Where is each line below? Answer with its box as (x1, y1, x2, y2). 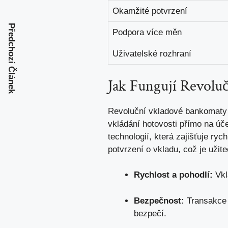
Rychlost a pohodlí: (134, 170, 213, 180)
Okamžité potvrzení (112, 6, 187, 16)
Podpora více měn (112, 27, 182, 38)
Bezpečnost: (134, 195, 184, 206)
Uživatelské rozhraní (112, 49, 191, 59)
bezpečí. (134, 208, 166, 218)
